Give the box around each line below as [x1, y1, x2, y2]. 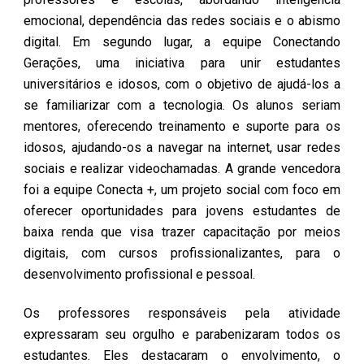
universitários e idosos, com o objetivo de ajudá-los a [24, 76, 340, 93]
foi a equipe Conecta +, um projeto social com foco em [24, 182, 340, 198]
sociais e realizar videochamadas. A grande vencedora [24, 161, 340, 177]
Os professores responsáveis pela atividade [24, 305, 340, 322]
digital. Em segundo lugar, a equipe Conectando [24, 34, 340, 50]
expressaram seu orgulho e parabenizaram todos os [24, 327, 340, 343]
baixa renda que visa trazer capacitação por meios [24, 224, 340, 240]
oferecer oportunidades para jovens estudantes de [24, 203, 340, 219]
